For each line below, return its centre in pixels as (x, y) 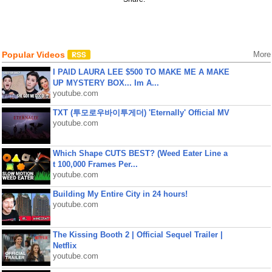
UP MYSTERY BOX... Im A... (106, 83)
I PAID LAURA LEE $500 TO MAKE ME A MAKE (141, 72)
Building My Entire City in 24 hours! (120, 194)
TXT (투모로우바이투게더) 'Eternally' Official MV (141, 113)
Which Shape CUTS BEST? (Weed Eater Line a (140, 153)
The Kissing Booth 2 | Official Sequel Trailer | (138, 235)
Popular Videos (34, 55)
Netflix (64, 246)
